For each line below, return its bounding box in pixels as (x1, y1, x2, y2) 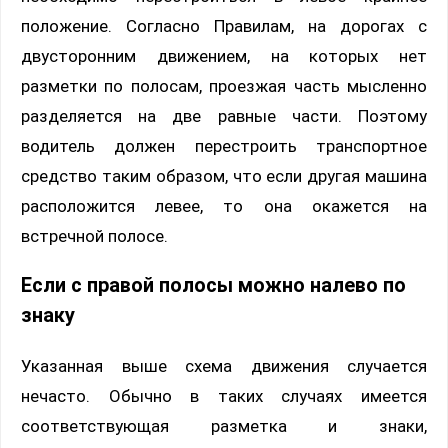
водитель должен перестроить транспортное (21, 135, 427, 156)
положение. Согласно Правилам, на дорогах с (21, 15, 427, 36)
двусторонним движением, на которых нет (21, 45, 427, 66)
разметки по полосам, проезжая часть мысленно (21, 75, 427, 96)
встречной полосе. (21, 225, 168, 246)
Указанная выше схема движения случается (21, 355, 427, 376)
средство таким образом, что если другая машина (21, 165, 427, 186)
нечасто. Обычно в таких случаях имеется (21, 385, 427, 406)
